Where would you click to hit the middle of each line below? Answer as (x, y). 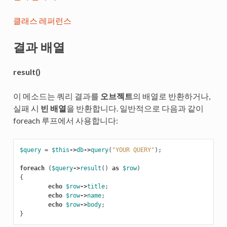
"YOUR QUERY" (133, 150)
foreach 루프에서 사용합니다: (65, 120)
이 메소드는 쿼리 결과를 (56, 96)
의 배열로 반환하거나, (171, 96)
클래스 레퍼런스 (42, 20)
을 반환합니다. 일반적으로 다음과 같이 (135, 108)
